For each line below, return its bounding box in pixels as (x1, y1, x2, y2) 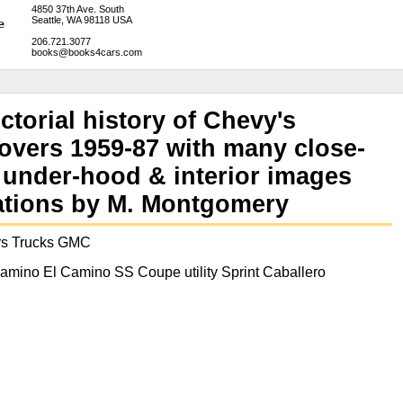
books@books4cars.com (31, 47, 142, 58)
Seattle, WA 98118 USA (31, 14, 132, 25)
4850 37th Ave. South (31, 4, 124, 14)
